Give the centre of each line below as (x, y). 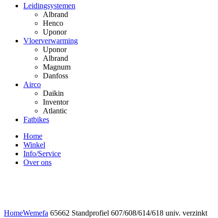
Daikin (53, 93)
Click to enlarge (28, 204)
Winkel (34, 145)
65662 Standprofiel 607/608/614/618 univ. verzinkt (128, 213)
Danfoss (55, 75)
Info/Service (42, 153)
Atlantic (55, 110)
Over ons (37, 162)
